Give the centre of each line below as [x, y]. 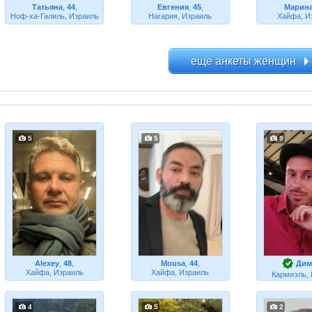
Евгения [173, 7]
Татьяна [47, 7]
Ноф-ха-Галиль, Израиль [54, 16]
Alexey [47, 263]
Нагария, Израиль [180, 16]
